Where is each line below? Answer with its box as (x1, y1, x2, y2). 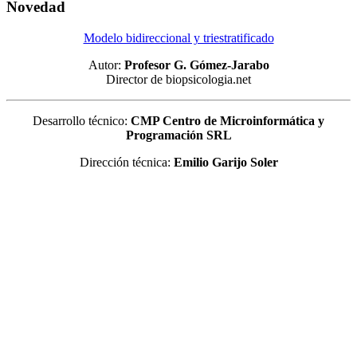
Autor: (88, 57, 124, 72)
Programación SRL (125, 127, 232, 142)
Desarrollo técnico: (33, 113, 131, 127)
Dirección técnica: (79, 155, 174, 169)
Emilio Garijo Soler (173, 155, 278, 169)
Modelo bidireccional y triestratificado (83, 30, 274, 45)
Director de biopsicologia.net (106, 72, 251, 86)
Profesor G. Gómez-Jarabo (124, 57, 269, 72)
